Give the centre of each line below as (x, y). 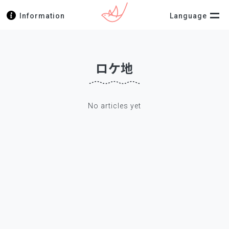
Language (188, 16)
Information (42, 16)
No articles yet (114, 106)
